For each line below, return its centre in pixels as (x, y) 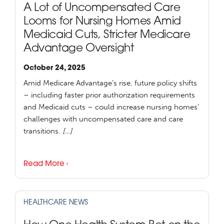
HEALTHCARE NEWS (56, 203)
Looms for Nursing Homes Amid (102, 22)
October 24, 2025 (54, 68)
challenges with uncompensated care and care (103, 119)
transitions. (43, 131)
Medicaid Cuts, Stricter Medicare (107, 35)
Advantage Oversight (79, 49)
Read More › (46, 164)
